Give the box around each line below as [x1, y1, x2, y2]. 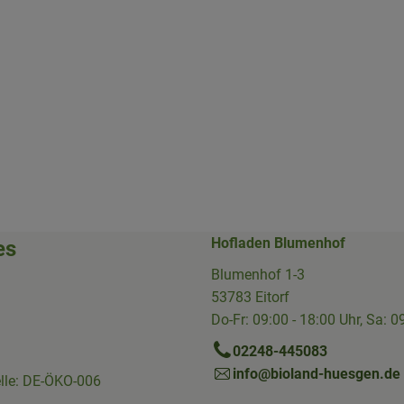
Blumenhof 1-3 [211, 265, 305, 283]
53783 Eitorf [211, 288, 289, 306]
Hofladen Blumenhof [211, 234, 345, 252]
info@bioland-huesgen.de [233, 364, 400, 382]
